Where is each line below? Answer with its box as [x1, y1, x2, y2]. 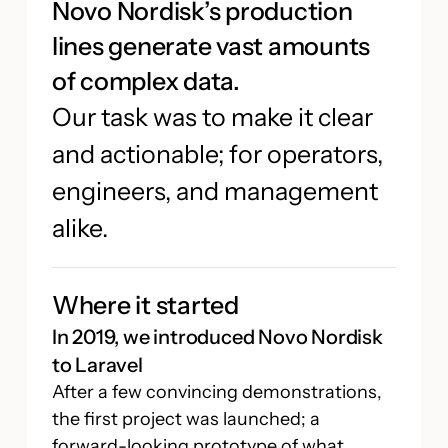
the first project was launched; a [51, 408, 320, 430]
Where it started [51, 290, 239, 320]
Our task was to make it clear [51, 102, 373, 132]
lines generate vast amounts [51, 31, 371, 61]
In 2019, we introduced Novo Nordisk [51, 325, 383, 349]
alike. [51, 213, 108, 243]
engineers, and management [51, 176, 378, 206]
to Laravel [51, 353, 143, 377]
